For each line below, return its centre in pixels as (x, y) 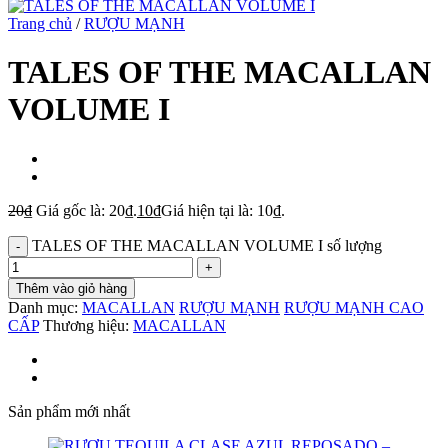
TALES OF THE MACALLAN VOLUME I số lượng (207, 245)
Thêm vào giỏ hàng (71, 288)
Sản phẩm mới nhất (69, 411)
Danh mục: (45, 307)
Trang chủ (40, 23)
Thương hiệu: (88, 325)
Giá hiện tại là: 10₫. (223, 210)
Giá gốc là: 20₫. (86, 210)
